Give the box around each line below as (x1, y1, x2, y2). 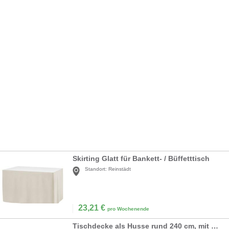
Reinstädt (108, 166, 131, 172)
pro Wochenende (107, 206, 149, 212)
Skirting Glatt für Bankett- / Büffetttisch (73, 154, 210, 163)
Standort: (85, 166, 107, 172)
